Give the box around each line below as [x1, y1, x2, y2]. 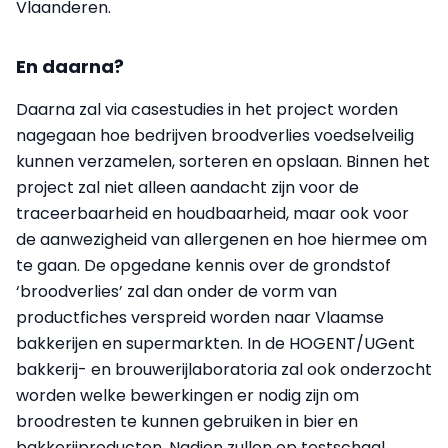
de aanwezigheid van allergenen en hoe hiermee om [16, 228, 427, 252]
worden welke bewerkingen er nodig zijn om [16, 384, 359, 408]
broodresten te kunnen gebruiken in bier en [16, 410, 358, 434]
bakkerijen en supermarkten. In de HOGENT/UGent [16, 332, 415, 356]
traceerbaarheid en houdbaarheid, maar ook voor [16, 202, 409, 226]
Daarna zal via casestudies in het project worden [16, 98, 398, 122]
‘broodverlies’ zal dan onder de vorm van [16, 280, 337, 304]
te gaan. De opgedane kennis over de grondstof [16, 254, 391, 278]
